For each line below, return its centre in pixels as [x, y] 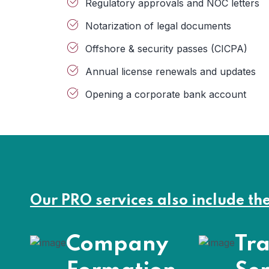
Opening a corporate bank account [166, 94]
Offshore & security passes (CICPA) [166, 49]
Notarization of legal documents [158, 26]
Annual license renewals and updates [171, 71]
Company [117, 244]
